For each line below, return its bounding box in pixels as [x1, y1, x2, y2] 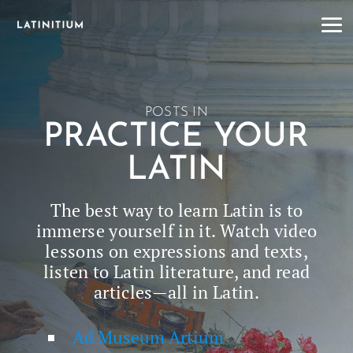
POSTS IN [144, 106, 209, 119]
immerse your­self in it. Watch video [35, 219, 318, 242]
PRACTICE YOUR [43, 121, 310, 154]
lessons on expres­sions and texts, [45, 240, 308, 262]
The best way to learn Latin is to [50, 199, 303, 221]
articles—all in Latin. [93, 281, 260, 303]
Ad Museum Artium [72, 325, 224, 348]
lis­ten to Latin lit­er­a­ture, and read [43, 260, 310, 283]
